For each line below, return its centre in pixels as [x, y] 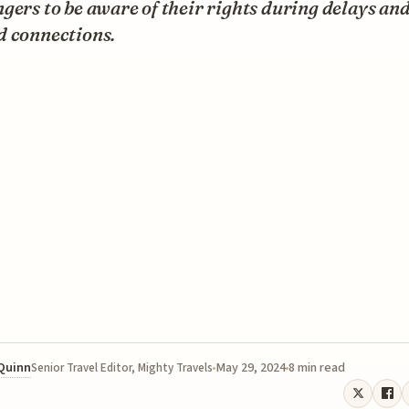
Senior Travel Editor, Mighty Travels [122, 367]
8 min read [317, 367]
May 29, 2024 [251, 367]
